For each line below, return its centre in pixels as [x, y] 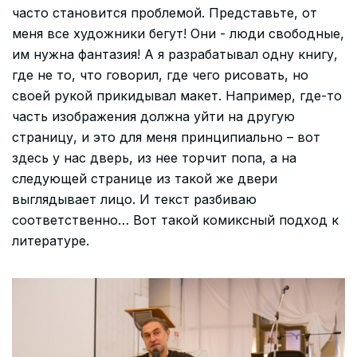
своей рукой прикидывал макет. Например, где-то [177, 95]
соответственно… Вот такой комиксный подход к [175, 220]
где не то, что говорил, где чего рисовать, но [160, 75]
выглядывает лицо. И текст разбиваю [134, 199]
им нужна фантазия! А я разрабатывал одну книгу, [175, 54]
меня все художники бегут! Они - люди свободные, [178, 33]
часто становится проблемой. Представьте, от [165, 12]
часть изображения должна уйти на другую [153, 116]
